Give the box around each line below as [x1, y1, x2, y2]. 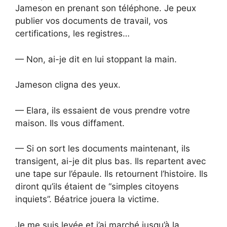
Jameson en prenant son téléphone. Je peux [15, 3, 196, 14]
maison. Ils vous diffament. [15, 118, 125, 128]
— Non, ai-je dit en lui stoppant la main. [15, 54, 177, 64]
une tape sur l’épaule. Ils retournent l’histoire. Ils [15, 169, 208, 179]
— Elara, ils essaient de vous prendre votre [15, 105, 190, 116]
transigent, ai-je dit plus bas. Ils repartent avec [15, 156, 206, 167]
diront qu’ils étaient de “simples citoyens [15, 181, 179, 192]
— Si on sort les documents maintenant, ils [15, 143, 190, 154]
